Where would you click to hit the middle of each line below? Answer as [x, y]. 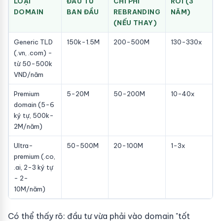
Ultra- [23, 146]
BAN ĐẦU [83, 12]
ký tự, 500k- [34, 115]
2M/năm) [28, 126]
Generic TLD [33, 42]
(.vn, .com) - [33, 53]
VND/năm [29, 74]
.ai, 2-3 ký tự [34, 167]
